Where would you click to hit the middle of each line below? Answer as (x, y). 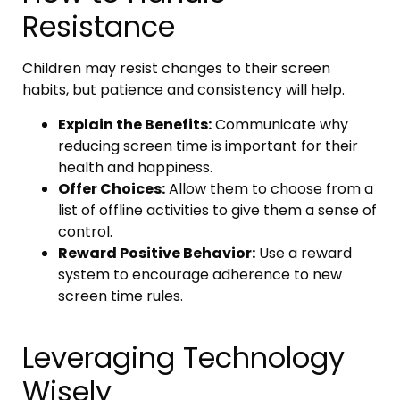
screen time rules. (121, 296)
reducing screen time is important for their (208, 146)
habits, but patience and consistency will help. (183, 90)
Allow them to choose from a (269, 188)
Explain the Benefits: (135, 124)
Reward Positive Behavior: (157, 253)
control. (85, 231)
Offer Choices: (112, 188)
